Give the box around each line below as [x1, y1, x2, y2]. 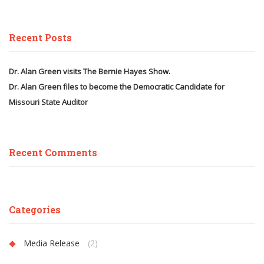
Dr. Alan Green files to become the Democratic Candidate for [9, 81, 225, 92]
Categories [9, 203, 61, 216]
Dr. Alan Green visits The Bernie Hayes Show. [9, 65, 170, 77]
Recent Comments [9, 146, 97, 159]
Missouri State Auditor [9, 96, 88, 107]
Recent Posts [9, 31, 72, 44]
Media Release [24, 237, 80, 249]
